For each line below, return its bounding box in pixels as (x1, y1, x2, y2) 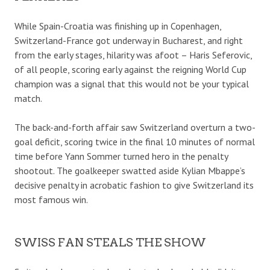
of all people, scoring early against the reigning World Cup (14, 63, 246, 75)
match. (14, 92, 42, 104)
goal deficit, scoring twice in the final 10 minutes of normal (14, 135, 255, 148)
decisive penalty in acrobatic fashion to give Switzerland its (14, 178, 254, 191)
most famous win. (14, 193, 88, 206)
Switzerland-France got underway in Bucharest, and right (14, 34, 243, 46)
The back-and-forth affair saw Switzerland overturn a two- (14, 121, 256, 133)
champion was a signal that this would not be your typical (14, 77, 249, 90)
